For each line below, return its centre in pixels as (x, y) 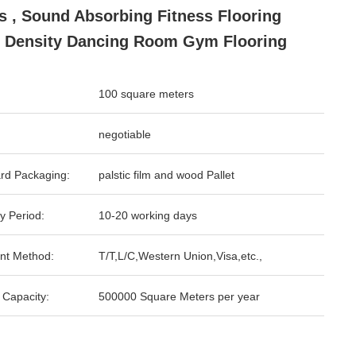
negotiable (125, 134)
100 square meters (146, 94)
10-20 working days (148, 215)
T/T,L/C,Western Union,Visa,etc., (180, 256)
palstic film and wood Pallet (166, 175)
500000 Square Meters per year (179, 296)
